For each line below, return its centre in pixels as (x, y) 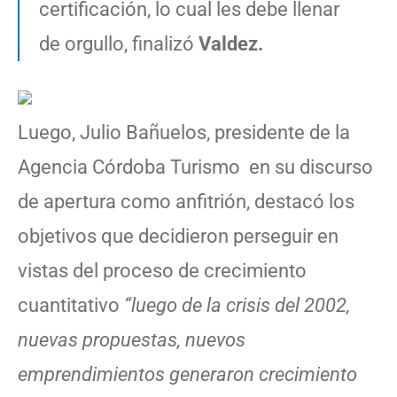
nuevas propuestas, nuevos (132, 339)
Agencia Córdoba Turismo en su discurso (195, 167)
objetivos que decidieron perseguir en (178, 236)
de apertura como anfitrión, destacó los (186, 201)
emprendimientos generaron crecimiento (187, 374)
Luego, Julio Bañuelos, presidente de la (184, 132)
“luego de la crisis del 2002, (237, 305)
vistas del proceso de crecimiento (162, 270)
